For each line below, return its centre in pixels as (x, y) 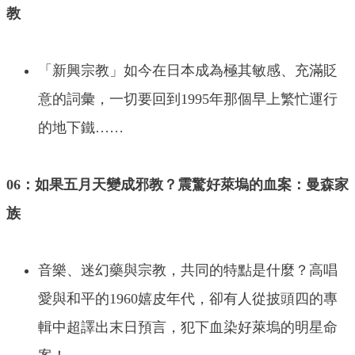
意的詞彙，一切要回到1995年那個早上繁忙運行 (188, 99)
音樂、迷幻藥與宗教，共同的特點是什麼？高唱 (188, 271)
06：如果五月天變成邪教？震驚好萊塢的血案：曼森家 (177, 185)
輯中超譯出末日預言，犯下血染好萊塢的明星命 (188, 328)
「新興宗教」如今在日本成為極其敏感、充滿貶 (188, 71)
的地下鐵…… (81, 128)
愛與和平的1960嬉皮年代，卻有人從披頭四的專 (188, 299)
